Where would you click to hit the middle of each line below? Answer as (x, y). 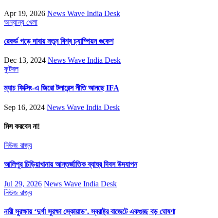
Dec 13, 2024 (25, 60)
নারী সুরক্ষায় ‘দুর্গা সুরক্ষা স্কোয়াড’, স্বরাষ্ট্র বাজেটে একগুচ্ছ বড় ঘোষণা (90, 211)
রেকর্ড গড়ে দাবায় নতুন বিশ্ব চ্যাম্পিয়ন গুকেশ (59, 41)
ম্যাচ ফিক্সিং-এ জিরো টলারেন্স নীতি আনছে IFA (62, 88)
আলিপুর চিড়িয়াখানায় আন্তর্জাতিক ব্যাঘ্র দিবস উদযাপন (71, 164)
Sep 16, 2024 (24, 107)
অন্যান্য (15, 22)
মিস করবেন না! (22, 126)
